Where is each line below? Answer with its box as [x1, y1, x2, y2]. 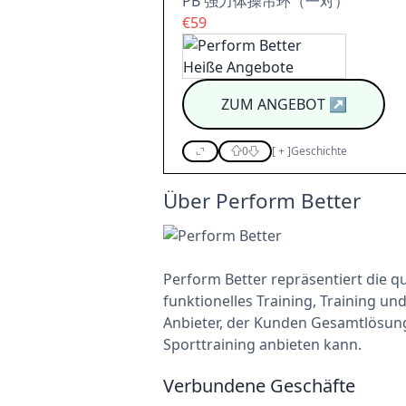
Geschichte [291, 143, 347, 159]
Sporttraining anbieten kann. [163, 334, 362, 354]
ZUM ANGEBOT [220, 94, 325, 114]
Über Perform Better [163, 187, 361, 215]
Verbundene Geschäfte [163, 373, 355, 398]
